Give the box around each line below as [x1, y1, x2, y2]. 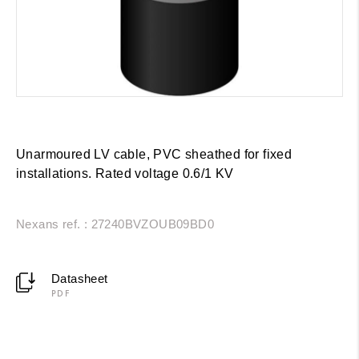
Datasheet [50, 271, 108, 285]
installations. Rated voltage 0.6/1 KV [16, 166, 234, 180]
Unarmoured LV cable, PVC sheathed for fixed [16, 147, 292, 161]
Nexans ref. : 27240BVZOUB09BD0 [16, 216, 214, 231]
